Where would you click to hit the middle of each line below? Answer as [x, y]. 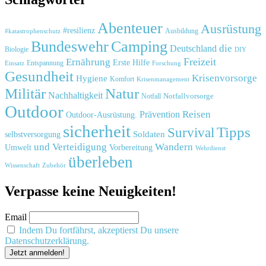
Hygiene [92, 78]
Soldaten [149, 134]
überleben [101, 162]
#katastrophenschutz [33, 31]
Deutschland [193, 49]
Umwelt [18, 148]
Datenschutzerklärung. [47, 240]
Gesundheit [39, 77]
